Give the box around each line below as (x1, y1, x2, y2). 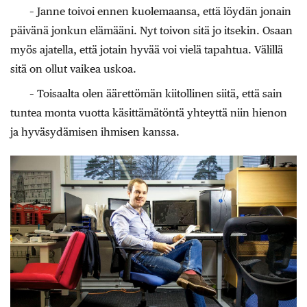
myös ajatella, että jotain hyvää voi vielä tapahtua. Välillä (10, 43, 283, 57)
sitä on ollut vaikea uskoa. (10, 62, 136, 76)
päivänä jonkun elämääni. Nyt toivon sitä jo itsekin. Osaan (10, 24, 293, 38)
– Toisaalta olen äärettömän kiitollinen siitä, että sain (29, 87, 282, 101)
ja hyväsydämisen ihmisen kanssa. (10, 125, 180, 139)
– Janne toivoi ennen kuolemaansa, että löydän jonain (29, 5, 291, 19)
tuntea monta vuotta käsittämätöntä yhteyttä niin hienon (10, 106, 287, 120)
